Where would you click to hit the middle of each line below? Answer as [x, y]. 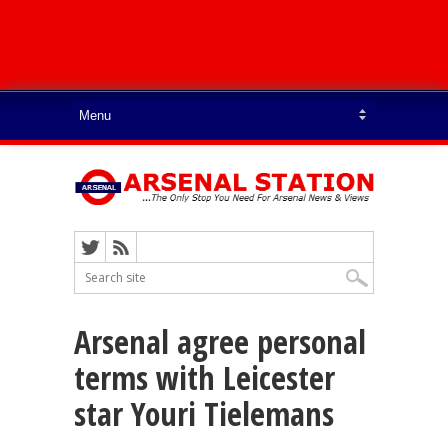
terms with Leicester [204, 377]
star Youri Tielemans [204, 413]
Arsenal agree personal [220, 341]
